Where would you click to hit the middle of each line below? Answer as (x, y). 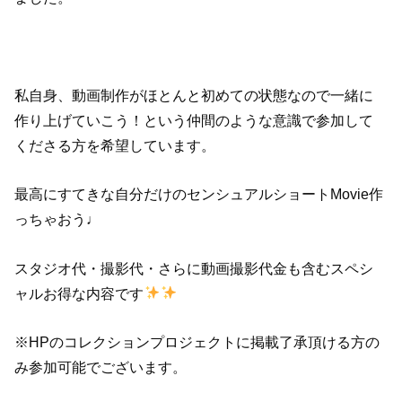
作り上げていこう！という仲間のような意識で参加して (194, 120)
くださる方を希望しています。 (115, 145)
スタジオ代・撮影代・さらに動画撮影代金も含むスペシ (194, 268)
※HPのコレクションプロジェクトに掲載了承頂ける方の (197, 341)
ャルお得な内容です (79, 293)
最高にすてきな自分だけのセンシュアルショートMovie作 (199, 194)
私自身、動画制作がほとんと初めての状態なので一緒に (194, 95)
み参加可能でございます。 (101, 367)
